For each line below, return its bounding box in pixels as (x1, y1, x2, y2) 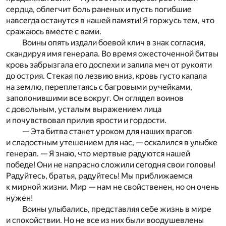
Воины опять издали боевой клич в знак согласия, (22, 37, 205, 47)
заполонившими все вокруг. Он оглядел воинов (6, 93, 184, 103)
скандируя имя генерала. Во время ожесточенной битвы (6, 48, 218, 59)
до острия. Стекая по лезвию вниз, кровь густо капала (6, 71, 207, 81)
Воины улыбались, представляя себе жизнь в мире (22, 204, 211, 214)
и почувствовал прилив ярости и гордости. (6, 115, 166, 125)
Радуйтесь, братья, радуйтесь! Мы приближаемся (6, 171, 192, 181)
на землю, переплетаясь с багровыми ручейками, (6, 82, 192, 92)
